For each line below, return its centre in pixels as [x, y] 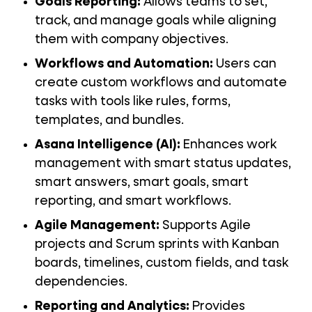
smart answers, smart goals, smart [142, 183]
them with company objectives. [132, 40]
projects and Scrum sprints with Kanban [157, 245]
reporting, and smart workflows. [133, 202]
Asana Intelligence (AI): [108, 145]
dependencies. [81, 282]
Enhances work [228, 145]
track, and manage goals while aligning [156, 21]
